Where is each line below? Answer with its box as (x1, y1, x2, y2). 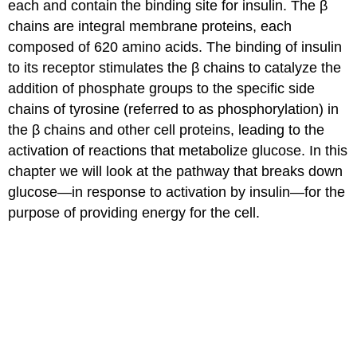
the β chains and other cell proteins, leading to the (8, 121, 325, 138)
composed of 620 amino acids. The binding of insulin (8, 38, 343, 55)
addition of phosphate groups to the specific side (8, 80, 316, 96)
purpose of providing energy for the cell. (8, 204, 261, 221)
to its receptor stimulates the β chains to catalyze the (8, 59, 342, 76)
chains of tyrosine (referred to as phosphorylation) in (8, 100, 339, 117)
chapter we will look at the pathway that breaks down (8, 163, 343, 179)
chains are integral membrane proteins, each (8, 18, 292, 34)
